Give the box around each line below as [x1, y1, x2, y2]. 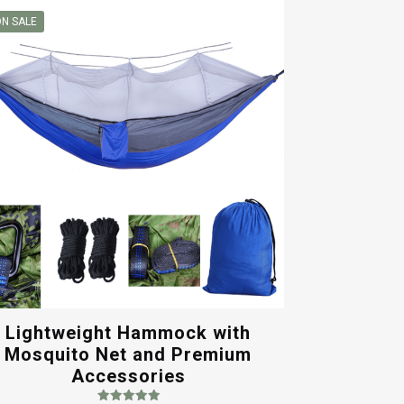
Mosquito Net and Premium [5, 343, 252, 365]
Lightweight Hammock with [5, 321, 252, 344]
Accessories [70, 364, 186, 387]
